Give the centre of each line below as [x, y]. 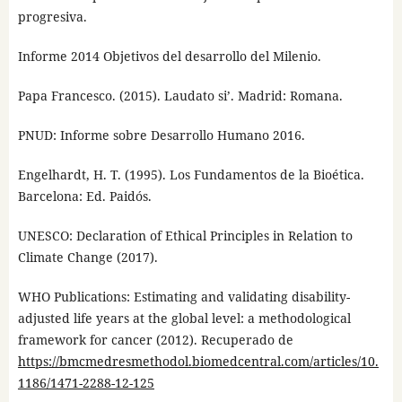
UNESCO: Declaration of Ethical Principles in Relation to [185, 235]
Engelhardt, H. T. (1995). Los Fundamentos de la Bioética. [191, 174]
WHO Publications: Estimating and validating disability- [184, 296]
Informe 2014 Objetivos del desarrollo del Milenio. [169, 56]
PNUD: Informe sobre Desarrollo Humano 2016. [161, 135]
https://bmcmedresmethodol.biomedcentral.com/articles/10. [198, 361]
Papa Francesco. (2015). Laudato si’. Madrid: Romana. [180, 95]
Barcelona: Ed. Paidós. [84, 196]
